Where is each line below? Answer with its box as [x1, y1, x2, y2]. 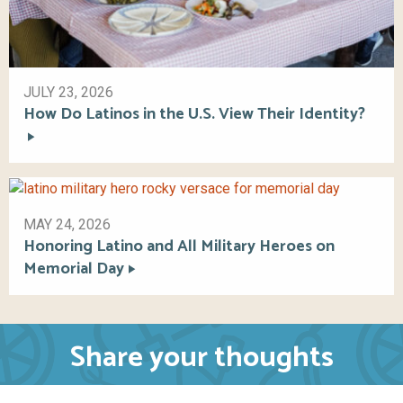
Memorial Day [23, 255, 124, 282]
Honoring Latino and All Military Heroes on [23, 232, 335, 260]
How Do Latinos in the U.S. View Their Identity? [23, 101, 365, 129]
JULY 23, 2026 [23, 84, 113, 102]
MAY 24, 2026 [23, 215, 111, 233]
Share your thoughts [69, 334, 334, 381]
